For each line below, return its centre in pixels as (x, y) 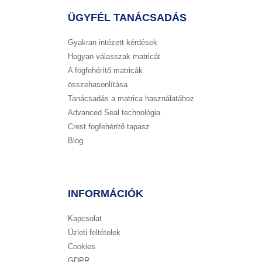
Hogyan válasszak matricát (114, 57)
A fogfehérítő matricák (105, 71)
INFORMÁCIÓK (106, 194)
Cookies (82, 247)
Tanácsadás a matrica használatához (131, 99)
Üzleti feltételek (94, 233)
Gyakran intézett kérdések (113, 43)
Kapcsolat (85, 219)
